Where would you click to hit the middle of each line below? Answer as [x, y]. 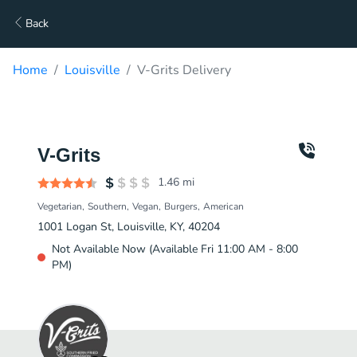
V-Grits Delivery [184, 70]
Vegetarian [60, 206]
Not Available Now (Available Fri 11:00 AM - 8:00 [175, 249]
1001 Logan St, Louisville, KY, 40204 [129, 227]
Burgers [181, 206]
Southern [107, 206]
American [224, 206]
